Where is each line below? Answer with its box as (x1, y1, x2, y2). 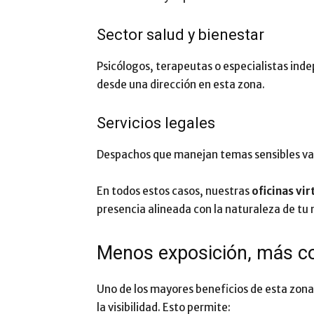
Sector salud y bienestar (97, 26, 264, 43)
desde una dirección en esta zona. (97, 78, 265, 91)
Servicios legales (97, 114, 215, 132)
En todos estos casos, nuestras (97, 184, 252, 198)
